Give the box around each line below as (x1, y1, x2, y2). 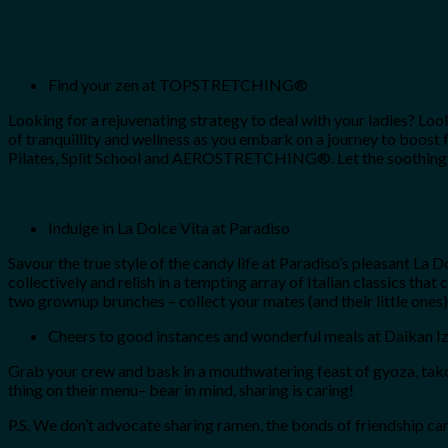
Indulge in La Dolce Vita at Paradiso (48, 217, 290, 237)
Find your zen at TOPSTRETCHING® (48, 74, 308, 94)
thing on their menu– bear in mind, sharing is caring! (8, 379, 354, 399)
